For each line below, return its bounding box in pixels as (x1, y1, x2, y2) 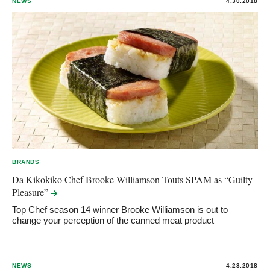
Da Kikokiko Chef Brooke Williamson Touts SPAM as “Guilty (12, 172, 253, 186)
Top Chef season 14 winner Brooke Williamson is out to (12, 204, 228, 215)
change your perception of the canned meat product (12, 215, 214, 225)
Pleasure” (12, 185, 51, 198)
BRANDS (12, 158, 40, 165)
